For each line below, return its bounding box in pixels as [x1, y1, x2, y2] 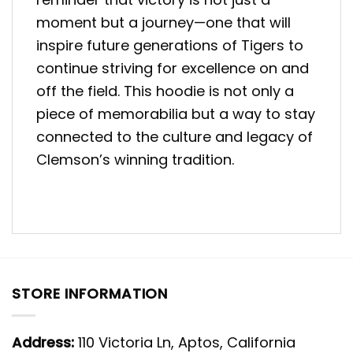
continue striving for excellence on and [36, 58, 309, 79]
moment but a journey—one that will [36, 13, 291, 33]
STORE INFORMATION [12, 283, 169, 303]
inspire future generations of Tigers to [36, 35, 303, 56]
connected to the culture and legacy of [36, 127, 313, 147]
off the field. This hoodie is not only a [36, 81, 294, 102]
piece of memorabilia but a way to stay [36, 104, 315, 124]
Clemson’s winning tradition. [36, 150, 234, 170]
